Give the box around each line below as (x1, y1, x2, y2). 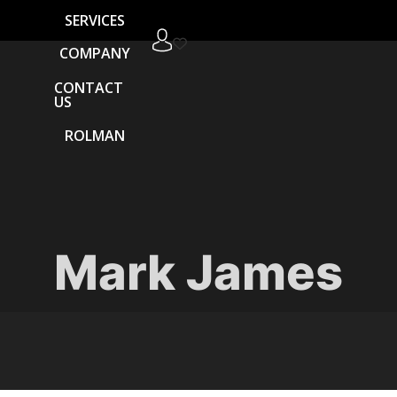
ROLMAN (64, 126, 125, 146)
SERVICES (64, 9, 125, 29)
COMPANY (58, 43, 130, 64)
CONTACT (54, 77, 124, 97)
